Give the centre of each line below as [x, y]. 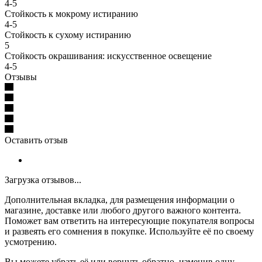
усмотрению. [31, 242]
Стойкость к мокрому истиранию [71, 13]
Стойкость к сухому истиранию [68, 35]
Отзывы [21, 77]
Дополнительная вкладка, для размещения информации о [120, 199]
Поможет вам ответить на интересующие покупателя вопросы [130, 220]
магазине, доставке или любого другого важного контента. [123, 210]
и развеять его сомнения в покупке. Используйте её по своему [129, 231]
